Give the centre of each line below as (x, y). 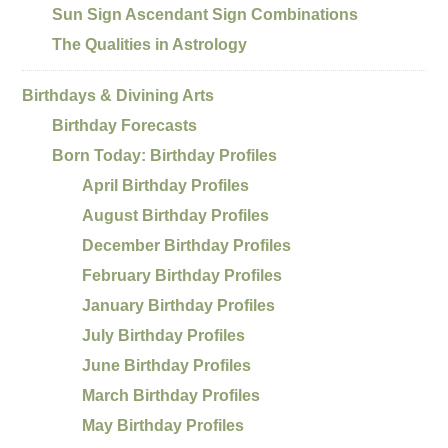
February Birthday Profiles (182, 275)
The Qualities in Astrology (150, 44)
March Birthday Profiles (171, 395)
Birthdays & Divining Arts (118, 95)
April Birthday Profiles (166, 185)
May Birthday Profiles (163, 425)
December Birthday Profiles (187, 245)
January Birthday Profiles (179, 305)
